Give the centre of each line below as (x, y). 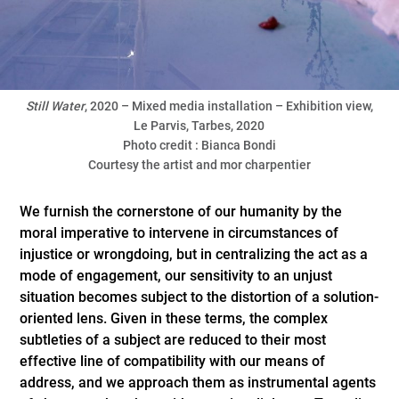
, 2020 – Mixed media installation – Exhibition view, (228, 106)
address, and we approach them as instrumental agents (198, 383)
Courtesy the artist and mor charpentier (199, 165)
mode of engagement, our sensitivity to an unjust (176, 276)
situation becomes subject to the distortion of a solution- (199, 297)
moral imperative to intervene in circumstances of (179, 233)
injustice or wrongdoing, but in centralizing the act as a (194, 255)
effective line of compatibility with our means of (173, 362)
